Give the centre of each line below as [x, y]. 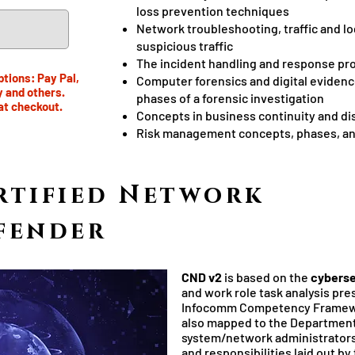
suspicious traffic [185, 46]
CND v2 [202, 277]
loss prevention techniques [213, 11]
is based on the [266, 277]
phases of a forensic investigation [230, 98]
